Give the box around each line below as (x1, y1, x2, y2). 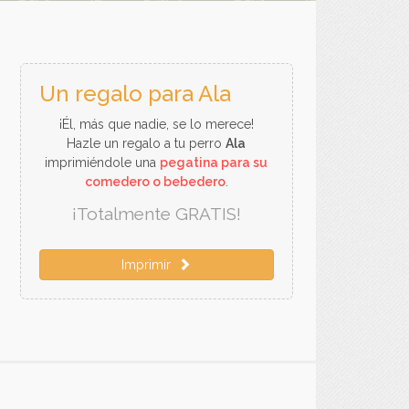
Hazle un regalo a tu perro (67, 136, 226, 151)
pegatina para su (160, 155, 268, 170)
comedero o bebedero (84, 174, 225, 189)
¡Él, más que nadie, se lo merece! (58, 117, 254, 131)
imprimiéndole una (45, 155, 161, 170)
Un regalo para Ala (38, 80, 231, 107)
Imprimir (121, 257, 179, 272)
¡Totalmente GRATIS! (71, 204, 241, 224)
